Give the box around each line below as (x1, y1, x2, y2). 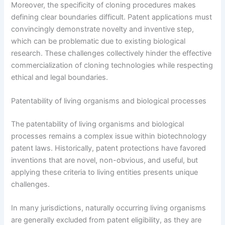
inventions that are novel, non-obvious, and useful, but (11, 155, 198, 165)
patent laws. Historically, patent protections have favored (11, 143, 206, 153)
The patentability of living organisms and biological (11, 119, 184, 129)
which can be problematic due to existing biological (11, 36, 186, 46)
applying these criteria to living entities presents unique (11, 167, 198, 177)
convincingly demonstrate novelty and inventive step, (11, 24, 194, 34)
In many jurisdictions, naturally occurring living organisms (11, 203, 206, 213)
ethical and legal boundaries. (11, 72, 108, 82)
